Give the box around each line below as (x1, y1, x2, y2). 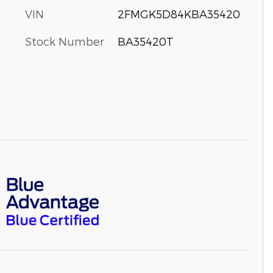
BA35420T (117, 35, 174, 48)
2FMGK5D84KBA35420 (117, 7, 240, 20)
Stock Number (25, 35, 104, 48)
